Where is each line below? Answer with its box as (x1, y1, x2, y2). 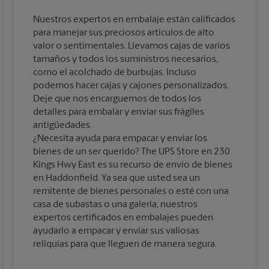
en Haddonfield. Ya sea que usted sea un (33, 174, 201, 184)
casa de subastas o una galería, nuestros (33, 200, 198, 210)
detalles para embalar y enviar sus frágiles (33, 107, 205, 118)
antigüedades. (33, 121, 92, 131)
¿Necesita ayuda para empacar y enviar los (33, 134, 208, 144)
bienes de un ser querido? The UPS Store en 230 (33, 147, 231, 157)
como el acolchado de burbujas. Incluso (33, 68, 197, 78)
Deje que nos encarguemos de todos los (33, 94, 202, 104)
